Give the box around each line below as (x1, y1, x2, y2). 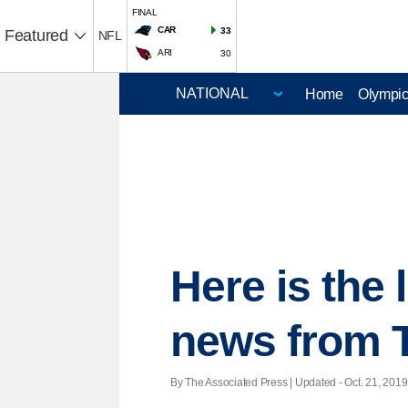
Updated (294, 375, 337, 389)
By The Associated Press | (170, 375, 295, 389)
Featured (5, 26, 68, 45)
